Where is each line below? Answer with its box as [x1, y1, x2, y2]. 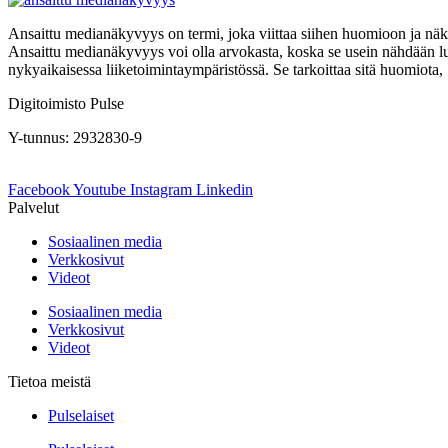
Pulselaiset [48, 406, 114, 424]
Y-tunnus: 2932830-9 [8, 128, 142, 146]
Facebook [8, 180, 70, 198]
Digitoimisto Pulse [8, 94, 128, 112]
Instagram [130, 180, 192, 198]
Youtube [73, 180, 126, 198]
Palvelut [8, 198, 59, 216]
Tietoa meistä [8, 372, 91, 390]
